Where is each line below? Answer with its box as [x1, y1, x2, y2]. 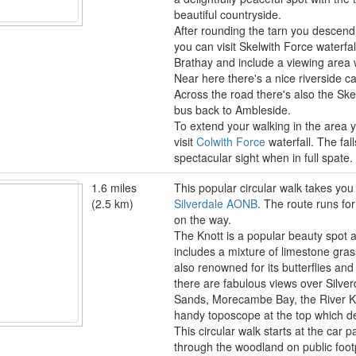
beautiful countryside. [174, 6, 281, 22]
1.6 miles [91, 180, 137, 195]
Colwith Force [196, 133, 265, 149]
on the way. [174, 211, 231, 227]
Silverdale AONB [174, 195, 257, 211]
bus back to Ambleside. [174, 102, 291, 118]
